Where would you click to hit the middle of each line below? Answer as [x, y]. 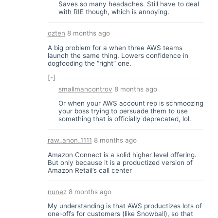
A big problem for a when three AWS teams [115, 47]
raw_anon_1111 [70, 140]
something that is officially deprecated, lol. [125, 119]
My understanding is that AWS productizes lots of [125, 206]
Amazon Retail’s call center [90, 170]
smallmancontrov [85, 89]
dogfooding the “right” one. [89, 63]
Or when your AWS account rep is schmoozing [131, 103]
